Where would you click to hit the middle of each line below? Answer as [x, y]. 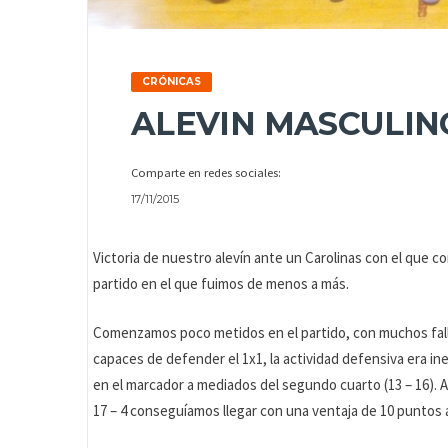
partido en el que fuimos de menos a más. [221, 284]
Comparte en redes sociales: [206, 172]
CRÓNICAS [171, 82]
